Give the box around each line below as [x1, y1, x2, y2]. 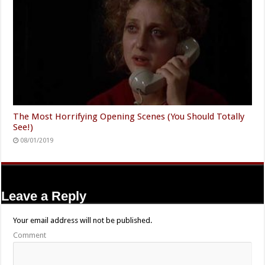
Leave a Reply [1, 188, 87, 203]
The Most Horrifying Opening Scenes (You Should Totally [13, 111, 245, 122]
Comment [13, 230, 47, 240]
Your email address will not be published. [13, 215, 153, 225]
